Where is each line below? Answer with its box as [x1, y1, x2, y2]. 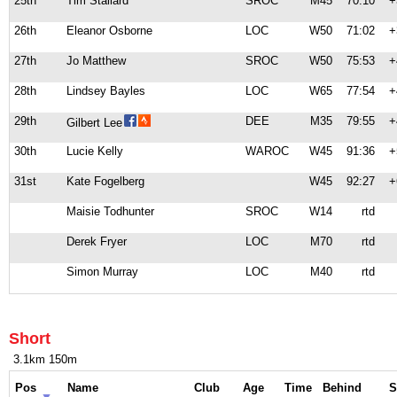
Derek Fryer [66, 235, 127, 248]
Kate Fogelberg [66, 175, 144, 188]
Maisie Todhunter [66, 205, 154, 218]
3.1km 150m [13, 353, 77, 366]
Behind [323, 381, 362, 394]
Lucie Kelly [66, 144, 123, 158]
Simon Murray [66, 265, 138, 278]
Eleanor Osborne [66, 24, 152, 37]
